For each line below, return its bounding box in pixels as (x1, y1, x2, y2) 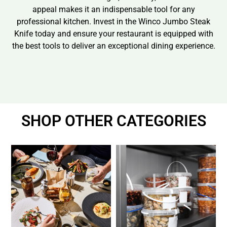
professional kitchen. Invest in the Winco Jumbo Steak (17, 17, 210, 27)
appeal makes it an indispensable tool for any (32, 5, 195, 15)
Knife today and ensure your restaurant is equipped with (14, 29, 213, 39)
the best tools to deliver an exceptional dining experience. (12, 41, 215, 51)
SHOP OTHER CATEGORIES (21, 111, 206, 130)
